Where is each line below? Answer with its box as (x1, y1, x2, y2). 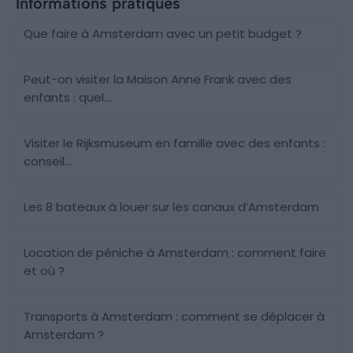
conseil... (24, 152, 72, 169)
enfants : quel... (24, 88, 111, 106)
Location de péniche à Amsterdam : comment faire (24, 243, 326, 261)
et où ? (24, 262, 65, 279)
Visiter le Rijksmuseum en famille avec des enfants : (24, 134, 325, 151)
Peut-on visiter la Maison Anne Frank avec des (24, 70, 292, 87)
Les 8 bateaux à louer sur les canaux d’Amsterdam (24, 198, 319, 215)
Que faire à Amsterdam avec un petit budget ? (24, 24, 302, 42)
